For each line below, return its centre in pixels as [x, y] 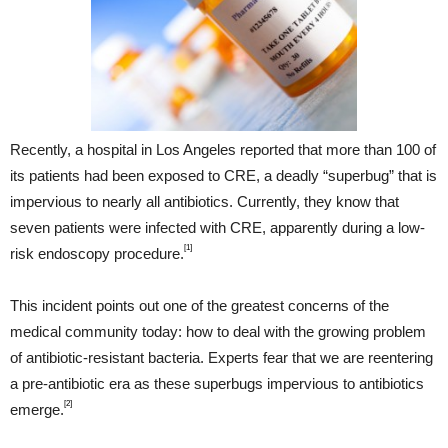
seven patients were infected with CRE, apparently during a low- [217, 228]
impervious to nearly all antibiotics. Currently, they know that [204, 202]
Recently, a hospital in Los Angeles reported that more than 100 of [223, 150]
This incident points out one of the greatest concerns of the [199, 306]
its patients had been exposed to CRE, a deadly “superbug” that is [223, 176]
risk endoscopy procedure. [97, 254]
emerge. [37, 410]
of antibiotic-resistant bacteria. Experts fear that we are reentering [221, 358]
